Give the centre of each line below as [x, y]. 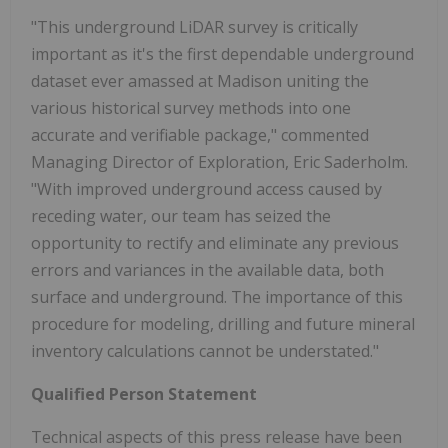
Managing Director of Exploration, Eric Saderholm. [219, 162]
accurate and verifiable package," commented [200, 135]
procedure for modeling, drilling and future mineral [223, 324]
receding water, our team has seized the [181, 216]
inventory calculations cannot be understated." [205, 351]
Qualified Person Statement [144, 394]
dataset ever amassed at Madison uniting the [200, 81]
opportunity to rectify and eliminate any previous [215, 243]
